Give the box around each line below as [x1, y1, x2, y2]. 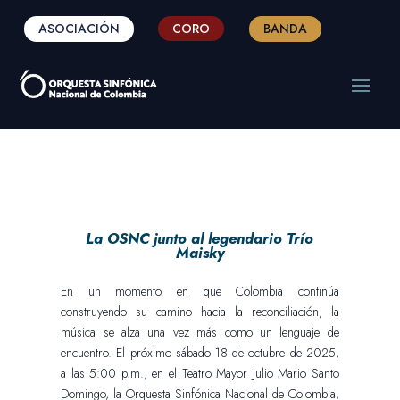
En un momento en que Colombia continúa [61, 281, 339, 300]
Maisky [175, 241, 224, 263]
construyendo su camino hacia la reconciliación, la [61, 302, 339, 321]
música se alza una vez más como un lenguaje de [61, 322, 339, 341]
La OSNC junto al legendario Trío [86, 227, 314, 249]
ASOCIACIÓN [37, 19, 120, 37]
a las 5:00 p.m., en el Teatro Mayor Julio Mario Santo [61, 363, 339, 382]
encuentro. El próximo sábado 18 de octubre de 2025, [61, 343, 339, 362]
